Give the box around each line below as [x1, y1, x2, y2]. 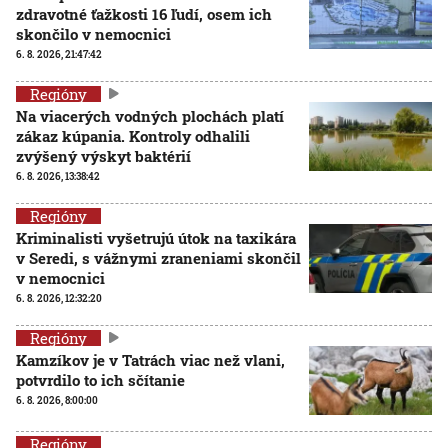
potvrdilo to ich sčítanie [16, 369, 185, 390]
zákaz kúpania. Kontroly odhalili [16, 125, 250, 146]
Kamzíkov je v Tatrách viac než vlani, [16, 349, 285, 370]
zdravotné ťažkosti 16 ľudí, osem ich [16, 3, 272, 24]
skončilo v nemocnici [16, 23, 171, 44]
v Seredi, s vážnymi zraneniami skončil [16, 247, 301, 268]
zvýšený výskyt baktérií [16, 145, 191, 166]
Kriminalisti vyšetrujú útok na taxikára [16, 227, 296, 248]
